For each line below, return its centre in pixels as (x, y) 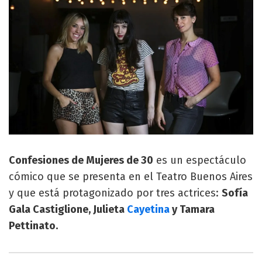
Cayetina (148, 210)
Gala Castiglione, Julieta (68, 210)
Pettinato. (33, 226)
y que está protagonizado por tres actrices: (115, 193)
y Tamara (192, 210)
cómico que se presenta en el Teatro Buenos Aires (131, 177)
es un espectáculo (200, 161)
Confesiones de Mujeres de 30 (81, 161)
